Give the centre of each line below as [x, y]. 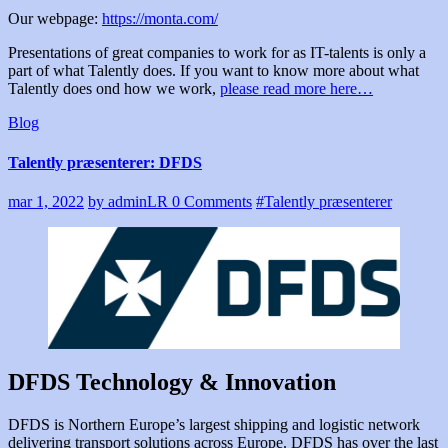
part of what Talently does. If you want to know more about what [213, 71]
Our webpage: [55, 19]
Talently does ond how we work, [114, 89]
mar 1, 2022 [46, 201]
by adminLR [130, 201]
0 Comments [212, 201]
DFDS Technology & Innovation [172, 381]
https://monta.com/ [160, 19]
